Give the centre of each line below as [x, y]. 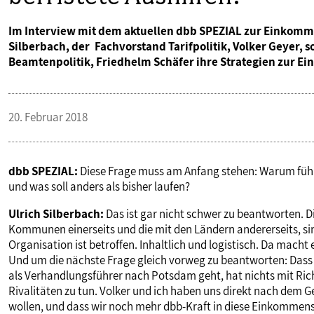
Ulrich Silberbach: [56, 214]
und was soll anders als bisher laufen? [99, 187]
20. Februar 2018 [48, 117]
